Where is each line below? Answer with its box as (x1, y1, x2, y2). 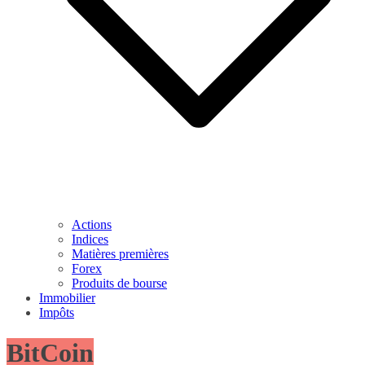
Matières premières (72, 247, 169, 262)
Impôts (39, 306, 74, 320)
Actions (72, 218, 112, 232)
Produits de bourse (72, 276, 167, 291)
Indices (72, 232, 108, 247)
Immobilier (39, 291, 95, 306)
